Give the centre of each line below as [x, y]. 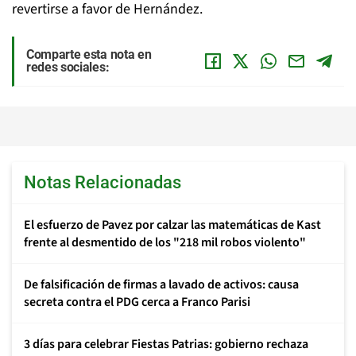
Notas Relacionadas [103, 182]
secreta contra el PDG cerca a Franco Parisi [137, 302]
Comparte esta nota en [89, 54]
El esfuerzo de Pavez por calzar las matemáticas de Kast [172, 225]
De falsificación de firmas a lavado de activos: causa [161, 284]
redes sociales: [68, 67]
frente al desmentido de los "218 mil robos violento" [165, 242]
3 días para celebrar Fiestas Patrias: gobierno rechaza [166, 344]
